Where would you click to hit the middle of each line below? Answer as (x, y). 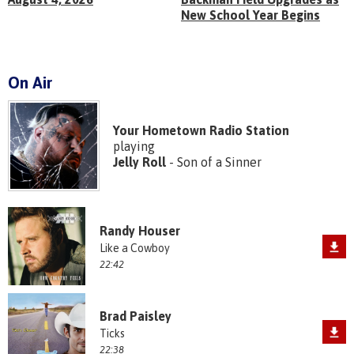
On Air (30, 82)
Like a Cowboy (134, 248)
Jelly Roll (139, 162)
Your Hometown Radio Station (201, 130)
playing (134, 146)
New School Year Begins (250, 15)
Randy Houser (139, 230)
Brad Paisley (135, 316)
